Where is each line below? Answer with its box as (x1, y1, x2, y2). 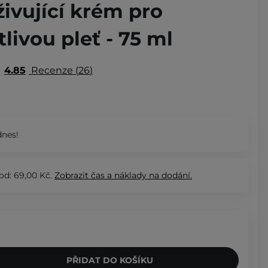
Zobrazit (54, 169, 91, 181)
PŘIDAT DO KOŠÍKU (66, 254, 153, 266)
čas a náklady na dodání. (91, 169, 192, 181)
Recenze (29, 64, 75, 76)
